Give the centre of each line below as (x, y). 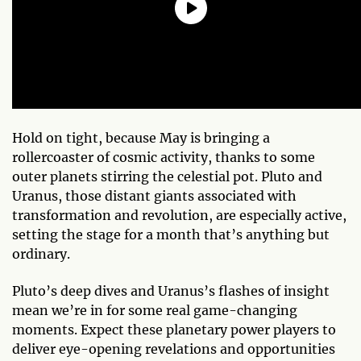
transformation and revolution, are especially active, (179, 215)
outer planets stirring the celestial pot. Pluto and (167, 176)
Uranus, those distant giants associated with (154, 195)
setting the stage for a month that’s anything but (171, 234)
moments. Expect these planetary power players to (174, 329)
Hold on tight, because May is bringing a (141, 137)
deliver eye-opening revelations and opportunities (174, 349)
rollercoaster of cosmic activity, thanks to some (164, 157)
